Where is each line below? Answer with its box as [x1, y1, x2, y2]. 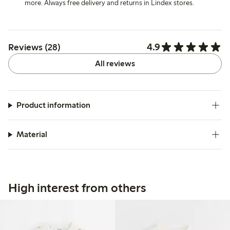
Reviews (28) [8, 41, 61, 53]
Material [16, 129, 47, 140]
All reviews [94, 59, 135, 69]
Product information [16, 100, 90, 110]
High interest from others [8, 180, 146, 196]
